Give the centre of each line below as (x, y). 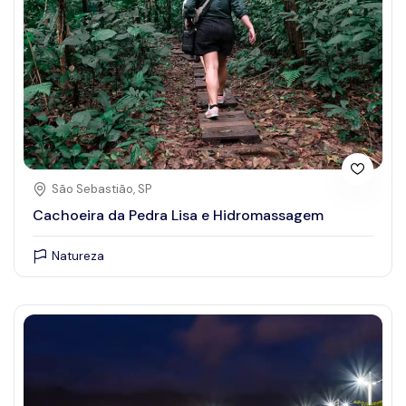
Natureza (78, 256)
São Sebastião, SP (101, 188)
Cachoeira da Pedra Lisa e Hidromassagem (178, 215)
